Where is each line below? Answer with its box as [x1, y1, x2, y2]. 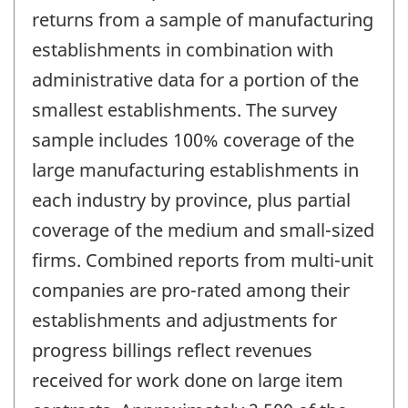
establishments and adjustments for [32, 307, 337, 332]
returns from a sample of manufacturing [32, 6, 373, 32]
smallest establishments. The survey [32, 97, 337, 122]
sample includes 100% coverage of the [32, 127, 354, 152]
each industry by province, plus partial [32, 187, 351, 212]
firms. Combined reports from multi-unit [32, 247, 373, 272]
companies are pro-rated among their [32, 277, 350, 302]
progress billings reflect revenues [32, 337, 312, 362]
